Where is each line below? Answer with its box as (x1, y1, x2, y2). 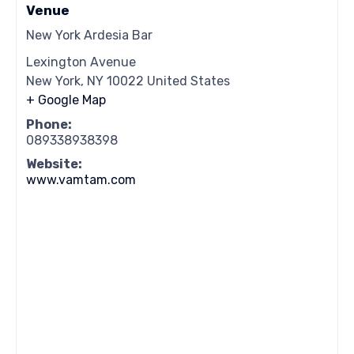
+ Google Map (26, 92, 107, 108)
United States (147, 73, 231, 89)
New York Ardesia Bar (26, 28, 153, 43)
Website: (26, 156, 83, 172)
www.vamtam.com (26, 172, 137, 188)
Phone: (26, 117, 73, 133)
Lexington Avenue (26, 55, 137, 70)
